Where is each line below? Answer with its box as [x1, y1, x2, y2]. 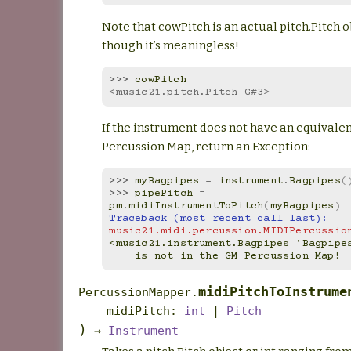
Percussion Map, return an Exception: [102, 139, 310, 154]
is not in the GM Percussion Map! [135, 250, 341, 263]
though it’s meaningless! [102, 38, 239, 52]
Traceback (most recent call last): [109, 212, 328, 226]
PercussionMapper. [78, 284, 198, 299]
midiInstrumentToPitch [128, 200, 264, 213]
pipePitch [135, 187, 194, 201]
